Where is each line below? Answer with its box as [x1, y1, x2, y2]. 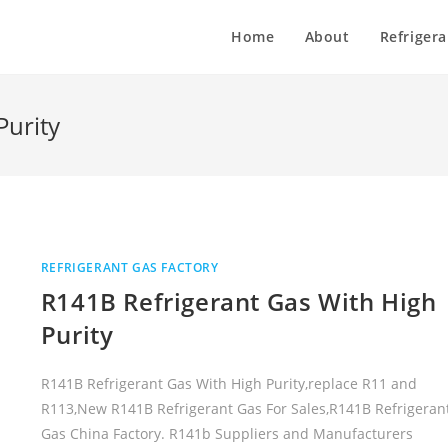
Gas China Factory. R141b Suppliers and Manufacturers [40, 423, 413, 443]
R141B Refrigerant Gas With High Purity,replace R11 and [40, 373, 417, 393]
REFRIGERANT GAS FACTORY [40, 258, 219, 276]
